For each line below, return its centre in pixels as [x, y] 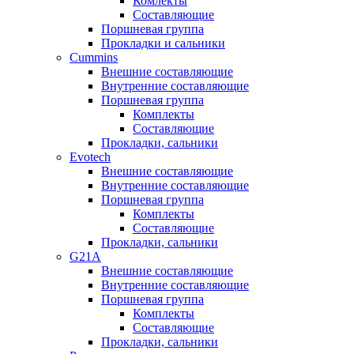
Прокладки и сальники [163, 43]
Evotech [90, 157]
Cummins [94, 57]
